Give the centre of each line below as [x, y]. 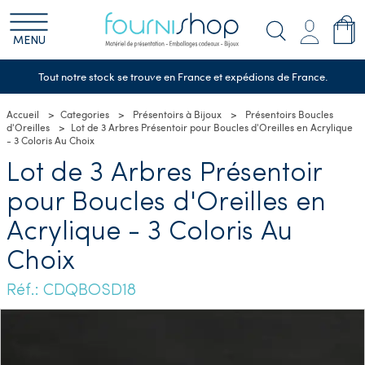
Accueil [23, 114]
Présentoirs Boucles [289, 114]
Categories [85, 114]
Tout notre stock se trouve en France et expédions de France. [182, 76]
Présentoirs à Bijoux [177, 114]
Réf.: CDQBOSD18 [71, 290]
